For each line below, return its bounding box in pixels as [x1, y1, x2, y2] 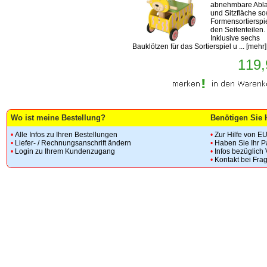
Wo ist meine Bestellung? [11, 113, 105, 122]
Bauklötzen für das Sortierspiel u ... [132, 42, 246, 51]
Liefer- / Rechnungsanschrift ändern [15, 139, 131, 147]
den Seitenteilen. [210, 26, 265, 34]
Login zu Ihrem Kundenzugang [15, 147, 115, 156]
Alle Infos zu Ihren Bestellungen [15, 131, 117, 139]
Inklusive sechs [210, 34, 260, 42]
